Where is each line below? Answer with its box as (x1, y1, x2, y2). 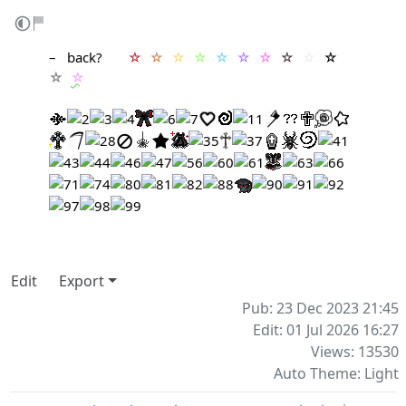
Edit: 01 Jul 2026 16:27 (253, 320, 399, 340)
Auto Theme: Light (274, 363, 399, 383)
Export (59, 271, 104, 291)
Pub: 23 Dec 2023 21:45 (242, 298, 399, 318)
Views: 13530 (311, 342, 399, 362)
